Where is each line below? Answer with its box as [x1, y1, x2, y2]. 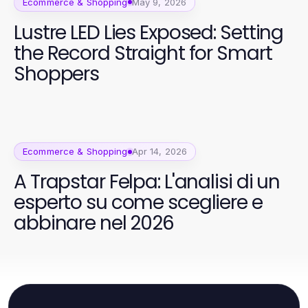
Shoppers [14, 60, 100, 87]
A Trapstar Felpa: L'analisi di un [14, 168, 280, 196]
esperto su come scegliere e [14, 189, 263, 217]
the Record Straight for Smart [14, 39, 272, 67]
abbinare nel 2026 [14, 210, 174, 237]
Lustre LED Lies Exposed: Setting [14, 19, 284, 46]
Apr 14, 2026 [131, 146, 188, 157]
